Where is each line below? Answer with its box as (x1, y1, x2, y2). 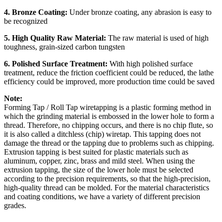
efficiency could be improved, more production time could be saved (4, 77, 215, 86)
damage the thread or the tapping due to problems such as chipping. (4, 139, 214, 148)
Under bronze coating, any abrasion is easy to (67, 8, 212, 17)
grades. (4, 201, 26, 210)
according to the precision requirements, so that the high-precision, (4, 174, 211, 183)
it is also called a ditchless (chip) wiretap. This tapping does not (4, 130, 201, 139)
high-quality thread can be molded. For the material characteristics (4, 183, 209, 192)
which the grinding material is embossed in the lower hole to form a (4, 112, 214, 121)
